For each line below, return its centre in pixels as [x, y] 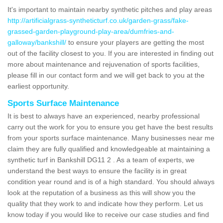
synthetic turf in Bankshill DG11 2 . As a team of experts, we [101, 160]
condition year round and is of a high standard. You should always [111, 181]
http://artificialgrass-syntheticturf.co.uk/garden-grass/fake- [98, 20]
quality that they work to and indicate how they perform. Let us [105, 203]
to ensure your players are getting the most [135, 42]
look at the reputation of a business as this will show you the [102, 192]
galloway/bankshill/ [37, 42]
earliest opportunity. [38, 86]
